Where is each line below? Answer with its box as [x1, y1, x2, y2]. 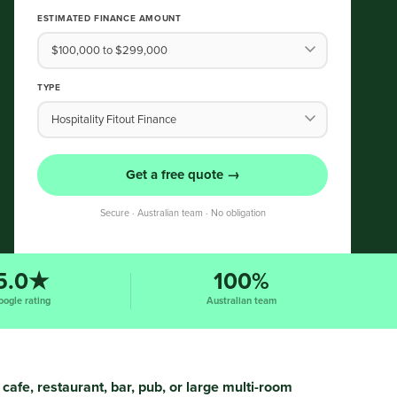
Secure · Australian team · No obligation [99, 207, 266, 219]
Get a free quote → [125, 167, 240, 183]
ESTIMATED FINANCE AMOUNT [37, 13, 182, 24]
